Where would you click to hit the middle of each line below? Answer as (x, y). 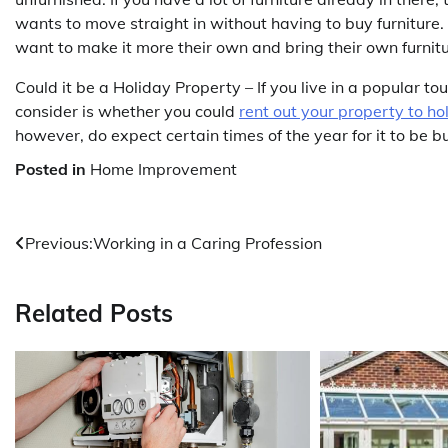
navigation (74, 284)
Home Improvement (163, 169)
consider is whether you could (127, 111)
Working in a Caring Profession (207, 243)
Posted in (52, 169)
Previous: (59, 243)
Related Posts (94, 313)
